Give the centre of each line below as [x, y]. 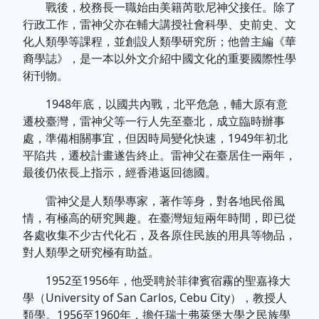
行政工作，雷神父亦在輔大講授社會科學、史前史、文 [159, 24]
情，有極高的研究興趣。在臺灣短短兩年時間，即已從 [159, 218]
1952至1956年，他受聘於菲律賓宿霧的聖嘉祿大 [157, 281]
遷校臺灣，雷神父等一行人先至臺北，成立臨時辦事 [154, 121]
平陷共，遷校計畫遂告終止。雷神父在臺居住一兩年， [159, 155]
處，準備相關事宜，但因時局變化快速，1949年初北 [155, 138]
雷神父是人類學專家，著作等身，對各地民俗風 [154, 201]
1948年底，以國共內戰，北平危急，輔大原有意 [155, 104]
